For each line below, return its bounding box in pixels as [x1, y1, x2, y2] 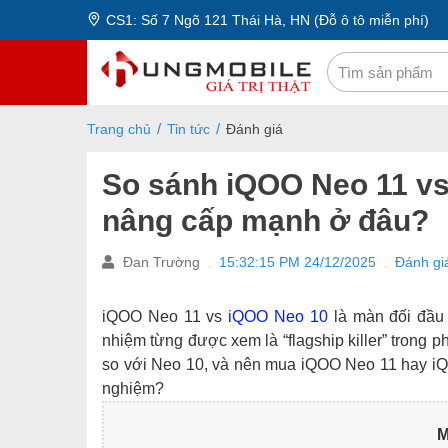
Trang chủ [87, 121, 151, 137]
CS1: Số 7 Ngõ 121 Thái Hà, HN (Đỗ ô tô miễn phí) [106, 12, 429, 28]
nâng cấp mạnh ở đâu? [102, 204, 429, 237]
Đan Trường [119, 254, 204, 270]
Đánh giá [226, 121, 283, 137]
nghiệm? [102, 380, 164, 397]
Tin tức [167, 121, 210, 137]
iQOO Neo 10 [228, 308, 328, 325]
